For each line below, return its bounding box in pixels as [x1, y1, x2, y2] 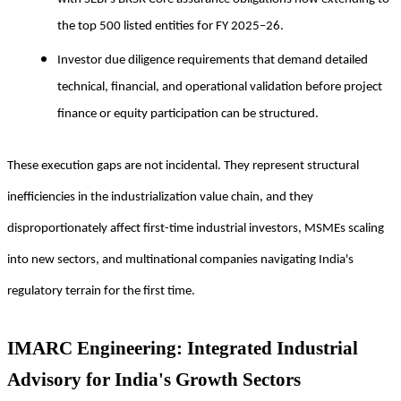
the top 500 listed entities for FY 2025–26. [57, 19, 284, 33]
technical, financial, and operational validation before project [57, 80, 382, 94]
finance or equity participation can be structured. [57, 107, 319, 121]
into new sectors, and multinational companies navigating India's [7, 252, 354, 267]
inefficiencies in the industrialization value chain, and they [7, 190, 313, 204]
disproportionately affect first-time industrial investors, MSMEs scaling [7, 221, 384, 235]
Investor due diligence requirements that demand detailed [57, 53, 368, 67]
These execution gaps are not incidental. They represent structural [7, 158, 359, 173]
